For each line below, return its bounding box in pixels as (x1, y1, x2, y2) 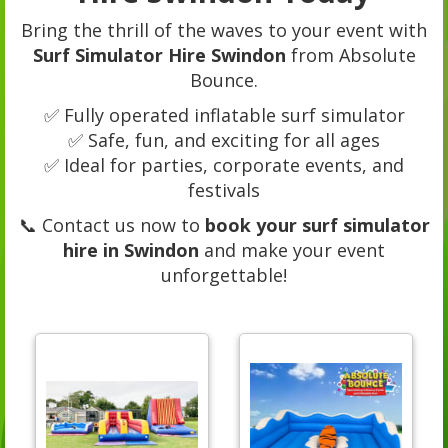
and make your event (199, 237, 385, 262)
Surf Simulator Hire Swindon (32, 42, 286, 67)
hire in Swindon (63, 237, 199, 262)
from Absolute (285, 42, 416, 67)
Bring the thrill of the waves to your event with (21, 17, 427, 42)
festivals (188, 177, 260, 202)
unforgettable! (161, 262, 287, 287)
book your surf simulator (204, 212, 430, 237)
